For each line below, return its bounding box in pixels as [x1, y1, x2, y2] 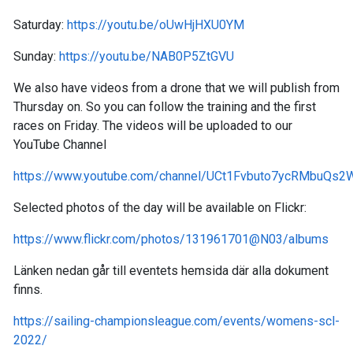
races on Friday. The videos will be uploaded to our [13, 118, 292, 134]
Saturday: [13, 17, 64, 33]
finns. [13, 282, 43, 298]
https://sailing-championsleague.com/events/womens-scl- [13, 314, 340, 329]
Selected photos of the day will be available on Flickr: [13, 200, 307, 216]
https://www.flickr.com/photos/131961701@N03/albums [13, 232, 329, 247]
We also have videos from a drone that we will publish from [13, 80, 340, 96]
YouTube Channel [13, 137, 106, 153]
